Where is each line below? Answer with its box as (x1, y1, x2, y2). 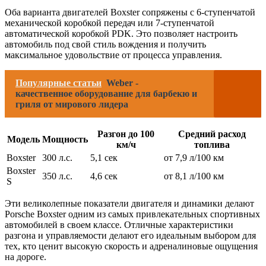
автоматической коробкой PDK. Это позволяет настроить (5, 28, 237, 39)
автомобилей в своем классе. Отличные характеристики (5, 219, 233, 230)
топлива (194, 139, 230, 150)
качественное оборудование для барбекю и (15, 88, 197, 99)
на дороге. (5, 251, 46, 262)
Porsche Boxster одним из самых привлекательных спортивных (5, 208, 260, 219)
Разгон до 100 (97, 128, 154, 139)
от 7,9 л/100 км (164, 152, 224, 163)
